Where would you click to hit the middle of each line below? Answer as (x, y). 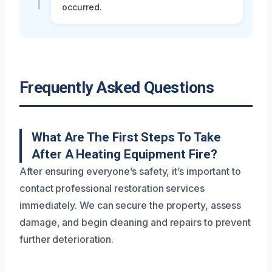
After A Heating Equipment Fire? (124, 154)
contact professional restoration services (112, 188)
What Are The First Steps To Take (126, 137)
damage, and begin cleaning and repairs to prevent (135, 222)
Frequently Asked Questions (117, 87)
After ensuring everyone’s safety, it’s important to (130, 171)
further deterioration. (67, 239)
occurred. (82, 7)
